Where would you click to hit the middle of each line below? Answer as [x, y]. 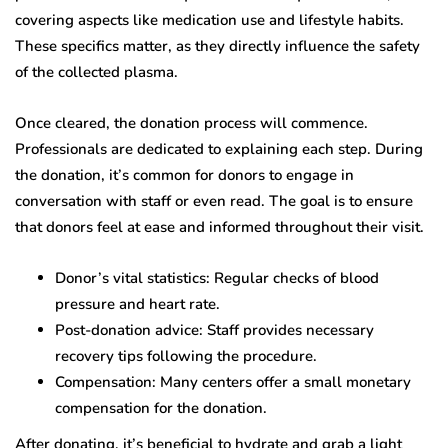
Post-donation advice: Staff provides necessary [214, 329]
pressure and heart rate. [137, 303]
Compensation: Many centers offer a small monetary [233, 381]
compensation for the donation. [161, 407]
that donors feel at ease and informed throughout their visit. [219, 226]
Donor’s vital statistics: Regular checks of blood [217, 277]
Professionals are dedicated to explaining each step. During [219, 148]
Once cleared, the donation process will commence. [191, 122]
